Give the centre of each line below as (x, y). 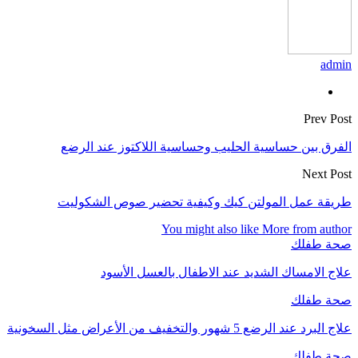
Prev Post (328, 118)
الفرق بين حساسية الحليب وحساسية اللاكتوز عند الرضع (206, 146)
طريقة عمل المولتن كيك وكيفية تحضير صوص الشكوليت (205, 201)
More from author (307, 229)
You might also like (210, 229)
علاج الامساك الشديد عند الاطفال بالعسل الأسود (226, 272)
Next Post (327, 173)
